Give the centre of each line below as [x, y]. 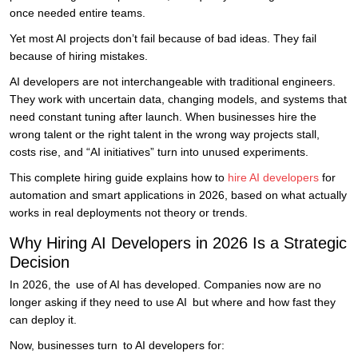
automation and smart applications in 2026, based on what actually [178, 195]
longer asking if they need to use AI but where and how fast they [173, 302]
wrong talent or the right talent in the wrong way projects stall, [165, 135]
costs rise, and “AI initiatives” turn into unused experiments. [159, 152]
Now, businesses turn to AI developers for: [117, 346]
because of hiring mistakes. [79, 56]
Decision [40, 263]
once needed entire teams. [78, 13]
